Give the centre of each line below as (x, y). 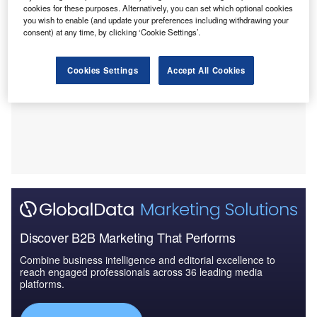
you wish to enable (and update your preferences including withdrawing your (156, 20)
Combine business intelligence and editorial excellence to (148, 260)
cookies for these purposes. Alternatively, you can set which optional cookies (158, 8)
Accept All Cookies (206, 70)
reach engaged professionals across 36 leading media (141, 272)
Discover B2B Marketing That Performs (128, 237)
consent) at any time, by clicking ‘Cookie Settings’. (112, 32)
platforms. (42, 284)
